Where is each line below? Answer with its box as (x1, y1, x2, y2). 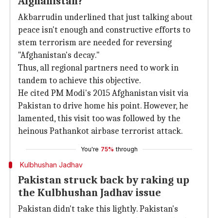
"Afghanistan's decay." (18, 50, 100, 60)
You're (80, 145, 99, 153)
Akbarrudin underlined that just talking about (18, 12, 193, 22)
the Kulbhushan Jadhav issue (18, 186, 161, 199)
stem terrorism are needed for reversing (18, 37, 172, 48)
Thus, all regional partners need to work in (18, 63, 179, 73)
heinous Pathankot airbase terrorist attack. (18, 126, 183, 136)
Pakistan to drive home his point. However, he (18, 101, 188, 111)
